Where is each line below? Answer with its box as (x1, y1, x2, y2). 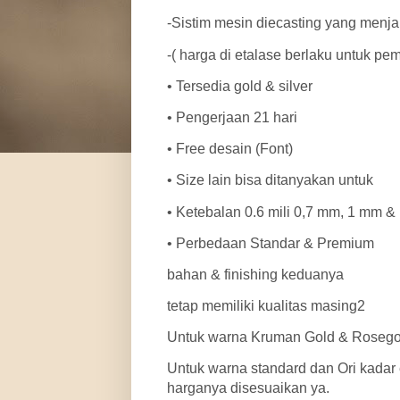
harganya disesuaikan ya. (167, 380, 329, 396)
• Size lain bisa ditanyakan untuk (167, 172, 373, 188)
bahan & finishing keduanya (167, 266, 344, 282)
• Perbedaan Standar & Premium (167, 235, 374, 251)
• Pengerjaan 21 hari (167, 109, 297, 125)
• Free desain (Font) (167, 141, 293, 157)
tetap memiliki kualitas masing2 (167, 298, 365, 314)
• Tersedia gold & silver (167, 78, 312, 94)
